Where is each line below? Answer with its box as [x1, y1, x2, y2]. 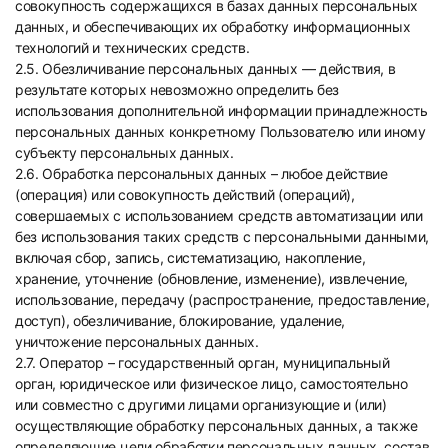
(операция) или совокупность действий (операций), [15, 186, 355, 203]
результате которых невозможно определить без [15, 81, 339, 98]
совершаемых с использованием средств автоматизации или [15, 207, 423, 224]
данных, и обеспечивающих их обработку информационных [15, 18, 411, 35]
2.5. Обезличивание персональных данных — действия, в [15, 60, 396, 77]
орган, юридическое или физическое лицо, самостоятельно [15, 375, 408, 392]
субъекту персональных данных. [15, 144, 234, 161]
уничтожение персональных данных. [15, 333, 259, 350]
